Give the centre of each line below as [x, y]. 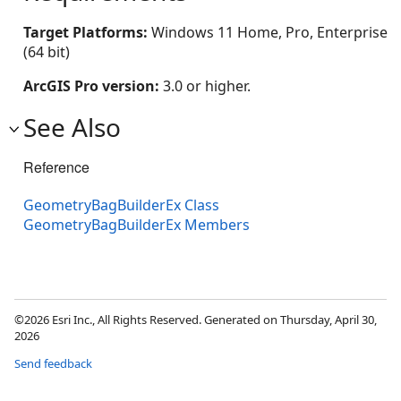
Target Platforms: [87, 32]
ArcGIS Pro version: [93, 85]
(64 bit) [47, 51]
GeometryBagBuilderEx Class [121, 205]
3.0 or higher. [207, 85]
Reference [56, 166]
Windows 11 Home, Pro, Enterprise [269, 32]
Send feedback [53, 363]
